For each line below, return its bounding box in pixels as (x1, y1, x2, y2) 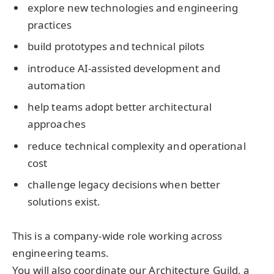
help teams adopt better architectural (28, 100, 212, 114)
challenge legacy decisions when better (28, 177, 221, 191)
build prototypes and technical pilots (28, 39, 205, 54)
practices (28, 17, 72, 32)
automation (28, 78, 86, 92)
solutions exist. (28, 194, 101, 209)
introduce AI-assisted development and (28, 61, 221, 75)
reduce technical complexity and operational (28, 138, 246, 153)
